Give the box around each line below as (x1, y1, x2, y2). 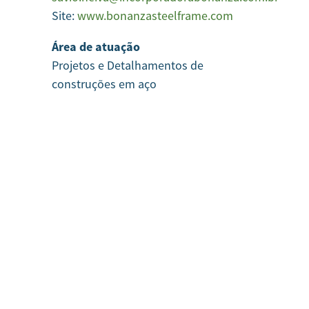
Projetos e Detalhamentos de (51, 57, 203, 73)
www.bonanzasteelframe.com (77, 8, 233, 23)
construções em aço (51, 76, 157, 92)
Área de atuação (51, 39, 140, 54)
